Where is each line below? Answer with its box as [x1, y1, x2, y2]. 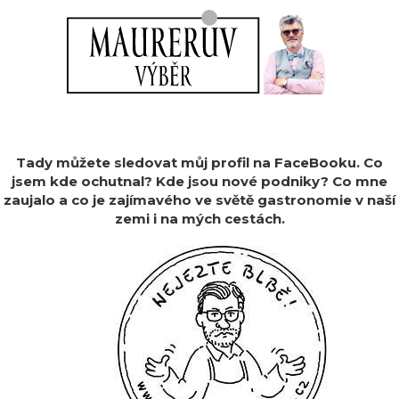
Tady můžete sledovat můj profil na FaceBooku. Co [16, 154, 383, 171]
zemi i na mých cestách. [114, 210, 285, 227]
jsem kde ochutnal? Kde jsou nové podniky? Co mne [12, 173, 387, 190]
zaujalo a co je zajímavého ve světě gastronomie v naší [4, 191, 395, 208]
